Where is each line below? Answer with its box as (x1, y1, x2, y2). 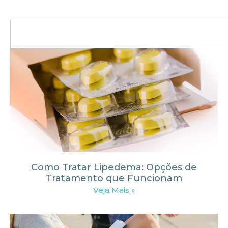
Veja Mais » (93, 185, 135, 195)
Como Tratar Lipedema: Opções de (31, 161, 197, 173)
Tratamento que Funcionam (46, 172, 182, 184)
